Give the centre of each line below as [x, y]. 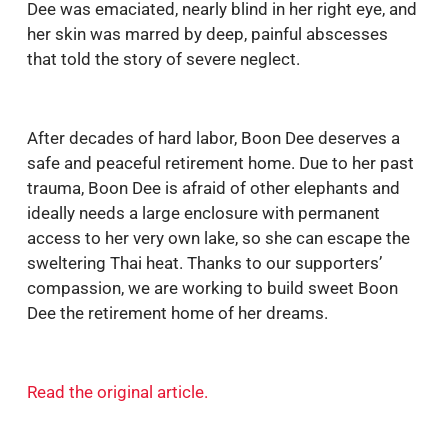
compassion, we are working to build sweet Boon [212, 287]
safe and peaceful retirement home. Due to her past [220, 162]
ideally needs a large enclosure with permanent [203, 212]
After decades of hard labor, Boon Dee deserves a [213, 137]
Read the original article [115, 391]
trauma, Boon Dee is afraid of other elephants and [213, 187]
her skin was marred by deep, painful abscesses [207, 34]
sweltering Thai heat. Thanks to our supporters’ [204, 262]
